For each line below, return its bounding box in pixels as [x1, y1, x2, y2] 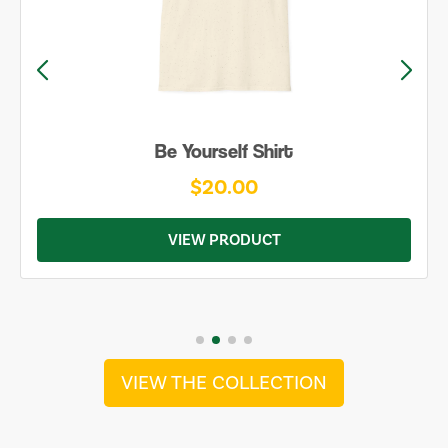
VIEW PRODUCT [167, 230, 281, 250]
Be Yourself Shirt [155, 140, 293, 163]
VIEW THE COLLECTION [121, 370, 327, 396]
